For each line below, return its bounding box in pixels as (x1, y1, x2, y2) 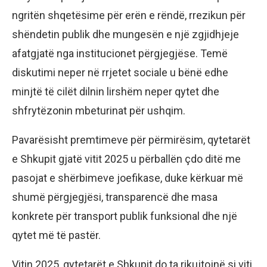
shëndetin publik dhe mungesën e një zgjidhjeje (12, 27, 239, 41)
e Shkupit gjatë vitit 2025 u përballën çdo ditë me (12, 152, 241, 165)
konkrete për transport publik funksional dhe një (12, 209, 237, 222)
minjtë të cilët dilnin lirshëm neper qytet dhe (12, 85, 219, 98)
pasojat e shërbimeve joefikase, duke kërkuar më (12, 171, 243, 184)
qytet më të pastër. (12, 228, 101, 241)
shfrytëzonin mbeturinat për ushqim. (12, 104, 185, 117)
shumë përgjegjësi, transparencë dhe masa (12, 190, 218, 203)
